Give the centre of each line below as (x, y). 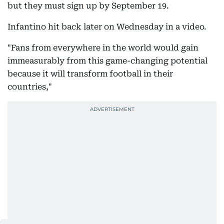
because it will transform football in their (90, 74)
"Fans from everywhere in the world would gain (103, 48)
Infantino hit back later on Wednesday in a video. (107, 27)
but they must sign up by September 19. (88, 6)
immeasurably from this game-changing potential (107, 61)
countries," (30, 87)
